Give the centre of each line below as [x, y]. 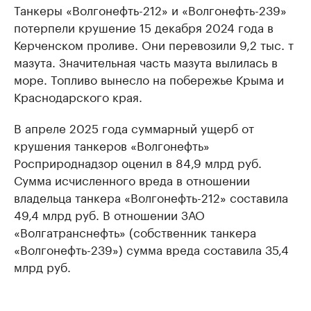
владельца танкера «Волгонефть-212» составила [151, 196]
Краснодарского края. [78, 96]
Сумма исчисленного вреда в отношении [132, 179]
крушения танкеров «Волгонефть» [112, 144]
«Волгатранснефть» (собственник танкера [135, 231]
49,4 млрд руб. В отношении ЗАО [109, 214]
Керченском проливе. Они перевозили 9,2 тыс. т [154, 44]
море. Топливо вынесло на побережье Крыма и [149, 78]
